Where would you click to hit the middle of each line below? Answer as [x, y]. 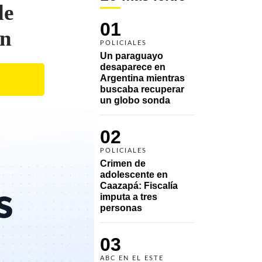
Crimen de [123, 163]
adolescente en [134, 174]
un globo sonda [136, 100]
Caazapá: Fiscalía [139, 185]
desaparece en [133, 67]
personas [122, 208]
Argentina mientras [142, 78]
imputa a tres [129, 196]
